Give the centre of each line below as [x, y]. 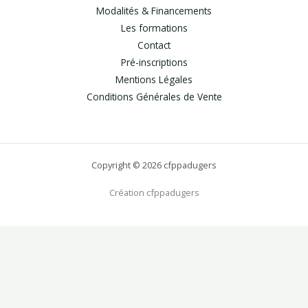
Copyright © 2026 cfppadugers [154, 165]
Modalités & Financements [154, 11]
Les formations [154, 28]
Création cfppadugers [154, 193]
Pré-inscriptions [154, 63]
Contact [154, 45]
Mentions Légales [154, 80]
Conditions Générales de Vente [154, 97]
